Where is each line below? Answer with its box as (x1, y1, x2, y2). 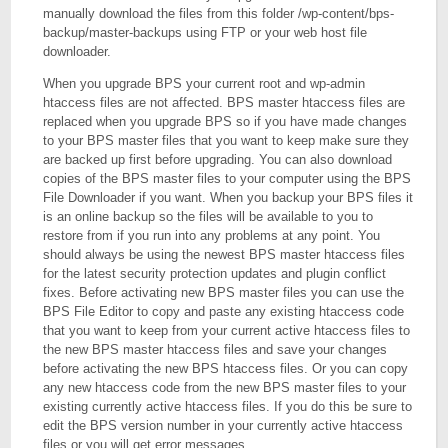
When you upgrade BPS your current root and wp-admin (43, 76, 366, 91)
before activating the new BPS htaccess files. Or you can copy (43, 361, 409, 376)
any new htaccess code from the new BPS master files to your (43, 380, 407, 395)
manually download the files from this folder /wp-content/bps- (43, 6, 395, 21)
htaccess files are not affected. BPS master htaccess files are (43, 95, 406, 110)
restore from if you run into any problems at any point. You (43, 228, 381, 243)
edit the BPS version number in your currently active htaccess (43, 418, 404, 433)
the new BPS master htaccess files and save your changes (43, 342, 388, 357)
